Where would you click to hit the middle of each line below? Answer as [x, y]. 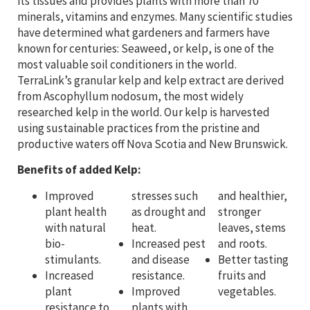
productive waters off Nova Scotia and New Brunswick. [153, 144]
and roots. [243, 243]
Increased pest [168, 243]
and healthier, [253, 195]
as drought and [169, 211]
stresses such [165, 195]
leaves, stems [252, 227]
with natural [75, 227]
